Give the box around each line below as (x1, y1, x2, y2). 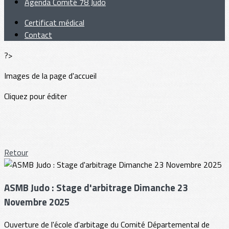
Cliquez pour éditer (4, 90, 67, 102)
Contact (25, 29, 52, 41)
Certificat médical (25, 16, 84, 29)
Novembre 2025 (4, 194, 70, 209)
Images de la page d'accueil (4, 70, 97, 82)
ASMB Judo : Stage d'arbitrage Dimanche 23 (4, 180, 188, 195)
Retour (4, 146, 28, 158)
